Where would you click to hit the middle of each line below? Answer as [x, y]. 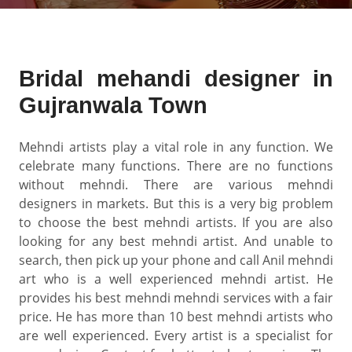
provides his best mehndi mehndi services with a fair [176, 298]
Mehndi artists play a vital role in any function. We [176, 147]
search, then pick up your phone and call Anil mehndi [176, 260]
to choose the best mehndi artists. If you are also [176, 222]
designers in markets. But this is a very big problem [176, 203]
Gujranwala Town [113, 105]
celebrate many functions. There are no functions [176, 166]
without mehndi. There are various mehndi [176, 185]
